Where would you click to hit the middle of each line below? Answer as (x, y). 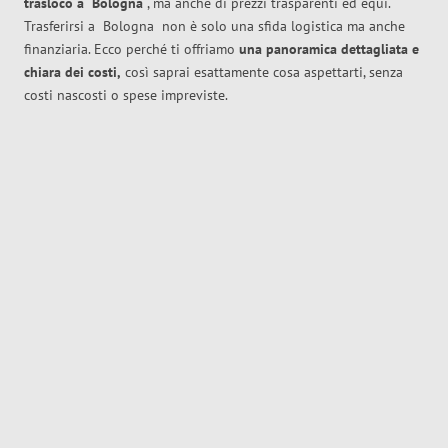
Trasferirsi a (63, 26)
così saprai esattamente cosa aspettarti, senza (262, 72)
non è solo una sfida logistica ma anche (283, 26)
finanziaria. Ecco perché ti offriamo (131, 49)
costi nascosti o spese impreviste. (126, 95)
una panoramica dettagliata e (329, 49)
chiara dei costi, (72, 72)
